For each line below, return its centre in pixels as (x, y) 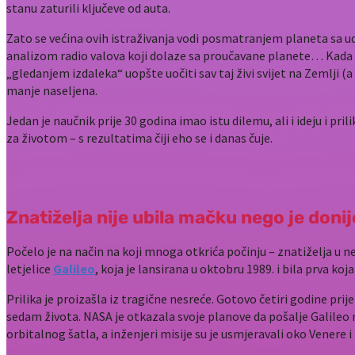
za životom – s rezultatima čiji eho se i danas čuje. (139, 138)
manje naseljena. (52, 91)
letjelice (30, 269)
